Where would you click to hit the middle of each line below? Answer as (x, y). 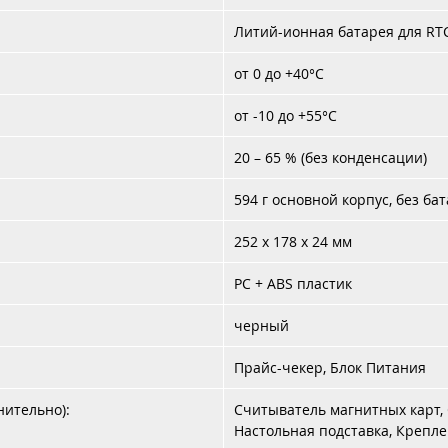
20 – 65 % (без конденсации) (330, 157)
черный (261, 325)
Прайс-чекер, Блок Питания (330, 367)
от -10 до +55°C (285, 115)
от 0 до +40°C (279, 73)
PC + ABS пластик (293, 283)
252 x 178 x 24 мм (293, 241)
